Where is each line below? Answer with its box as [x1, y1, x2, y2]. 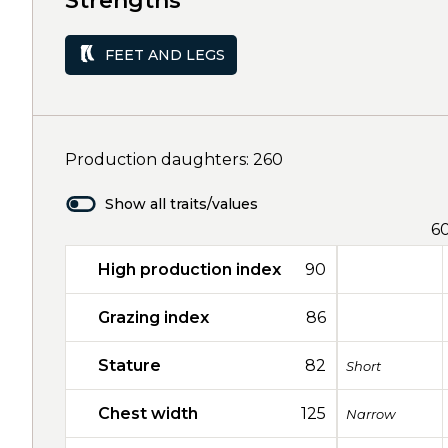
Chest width [98, 404, 198, 423]
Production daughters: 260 [65, 150, 283, 169]
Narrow [346, 405, 395, 422]
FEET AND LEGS [105, 45, 225, 64]
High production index [98, 260, 281, 279]
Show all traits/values [105, 195, 258, 213]
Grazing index [98, 308, 209, 327]
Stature [98, 356, 161, 375]
